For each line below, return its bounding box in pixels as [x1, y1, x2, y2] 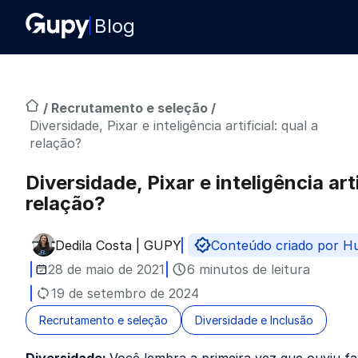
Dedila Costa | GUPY [55, 237, 181, 253]
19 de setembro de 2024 [51, 285, 199, 301]
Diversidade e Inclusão [195, 313, 313, 327]
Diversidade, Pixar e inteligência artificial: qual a [30, 117, 318, 133]
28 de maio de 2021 [48, 261, 165, 277]
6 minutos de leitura [187, 261, 310, 277]
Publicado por [54, 245, 140, 261]
